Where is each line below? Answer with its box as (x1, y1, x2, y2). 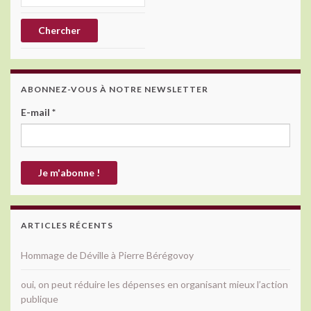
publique (21, 292, 58, 305)
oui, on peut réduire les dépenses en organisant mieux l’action (21, 278, 288, 290)
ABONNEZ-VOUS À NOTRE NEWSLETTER (21, 83, 208, 94)
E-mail (21, 106, 52, 118)
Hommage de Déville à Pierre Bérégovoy (21, 249, 194, 261)
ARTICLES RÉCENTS (21, 219, 113, 230)
